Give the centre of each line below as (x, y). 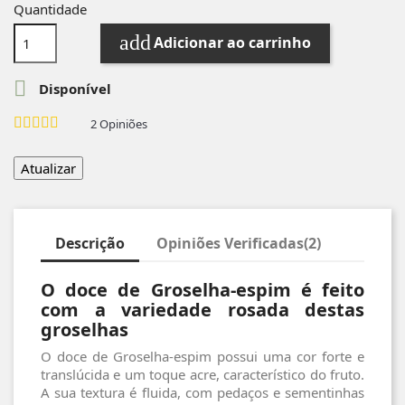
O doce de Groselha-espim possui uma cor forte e (202, 356)
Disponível (73, 88)
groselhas (85, 329)
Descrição (90, 243)
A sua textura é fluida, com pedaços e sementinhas (202, 392)
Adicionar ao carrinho (232, 43)
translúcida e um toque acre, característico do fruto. (202, 374)
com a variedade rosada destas (202, 309)
